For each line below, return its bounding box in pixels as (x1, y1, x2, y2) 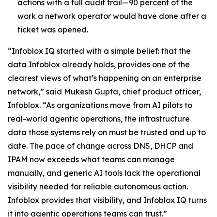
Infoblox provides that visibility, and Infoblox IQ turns (8, 195, 207, 205)
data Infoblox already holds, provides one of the (8, 60, 190, 69)
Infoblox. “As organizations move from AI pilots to (8, 100, 192, 110)
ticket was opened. (17, 25, 88, 34)
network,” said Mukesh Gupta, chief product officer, (8, 87, 201, 96)
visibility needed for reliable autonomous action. (8, 182, 188, 191)
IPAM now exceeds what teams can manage (8, 155, 175, 164)
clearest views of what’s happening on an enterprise (8, 73, 201, 83)
